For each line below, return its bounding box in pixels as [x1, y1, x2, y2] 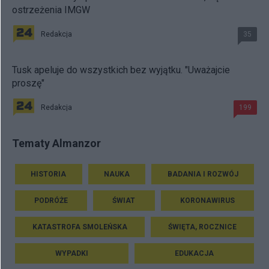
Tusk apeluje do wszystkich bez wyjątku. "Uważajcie [12, 64, 230, 76]
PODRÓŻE [34, 196, 68, 205]
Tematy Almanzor [12, 137, 101, 150]
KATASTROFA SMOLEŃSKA [32, 222, 127, 231]
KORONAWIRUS [180, 196, 235, 205]
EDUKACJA [175, 249, 214, 258]
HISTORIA [31, 169, 67, 178]
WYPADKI [55, 249, 88, 258]
